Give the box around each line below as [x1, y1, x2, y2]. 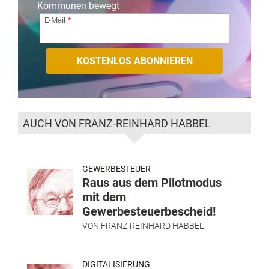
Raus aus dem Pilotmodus [82, 175, 222, 190]
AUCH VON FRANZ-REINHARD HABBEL [23, 117, 211, 130]
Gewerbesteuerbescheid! [82, 204, 216, 219]
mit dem [82, 190, 126, 205]
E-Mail [44, 15, 65, 25]
